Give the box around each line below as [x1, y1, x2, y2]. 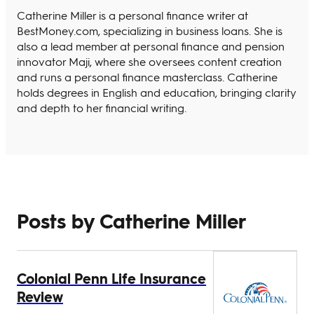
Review [17, 287, 63, 306]
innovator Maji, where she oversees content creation [17, 53, 282, 69]
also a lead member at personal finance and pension [17, 38, 285, 53]
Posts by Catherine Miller [17, 207, 246, 233]
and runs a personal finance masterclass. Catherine [17, 69, 278, 84]
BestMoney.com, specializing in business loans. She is [17, 22, 282, 38]
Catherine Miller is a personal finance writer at [17, 7, 248, 22]
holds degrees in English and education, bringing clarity [17, 84, 296, 100]
